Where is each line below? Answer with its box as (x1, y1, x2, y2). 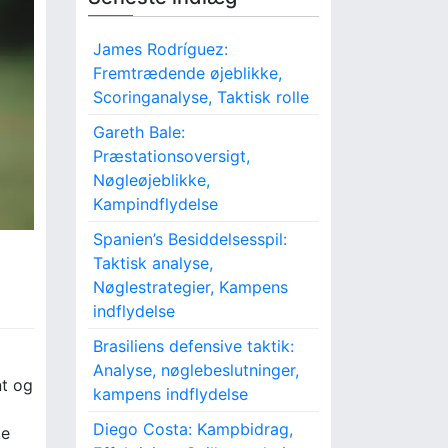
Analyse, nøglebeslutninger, (93, 360, 299, 380)
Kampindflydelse (93, 194, 218, 214)
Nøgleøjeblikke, (93, 170, 210, 190)
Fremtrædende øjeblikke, (93, 63, 282, 83)
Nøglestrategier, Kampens (93, 277, 288, 297)
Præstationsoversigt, (93, 146, 250, 166)
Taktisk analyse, (93, 253, 213, 273)
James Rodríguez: (93, 39, 228, 59)
